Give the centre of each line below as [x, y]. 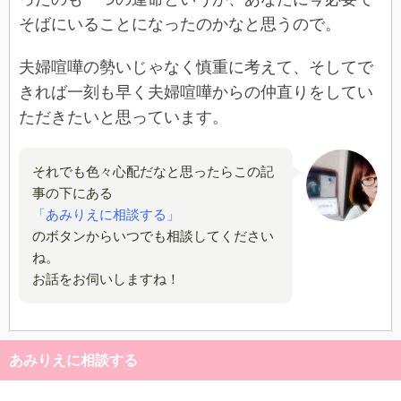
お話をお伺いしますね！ [106, 279]
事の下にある [73, 193]
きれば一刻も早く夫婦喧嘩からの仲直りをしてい [196, 92]
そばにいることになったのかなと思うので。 [180, 24]
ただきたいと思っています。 [124, 117]
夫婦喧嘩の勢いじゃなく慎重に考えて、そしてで [196, 67]
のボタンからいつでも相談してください [153, 236]
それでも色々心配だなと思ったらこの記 [153, 172]
